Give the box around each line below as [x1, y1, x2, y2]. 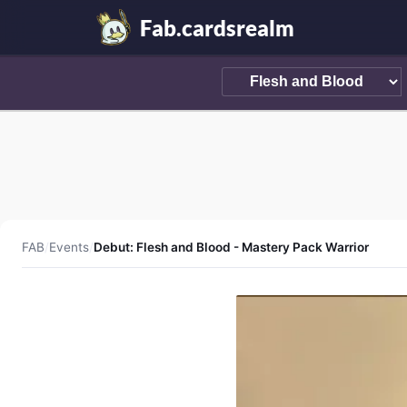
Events [49, 240, 89, 254]
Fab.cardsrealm [139, 15, 294, 41]
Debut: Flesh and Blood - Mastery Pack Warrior [94, 240, 369, 254]
